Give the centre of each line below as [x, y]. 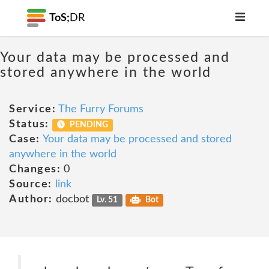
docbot [72, 199]
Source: [31, 184]
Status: [29, 124]
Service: [32, 109]
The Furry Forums [101, 109]
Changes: [35, 169]
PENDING [88, 125]
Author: [31, 199]
